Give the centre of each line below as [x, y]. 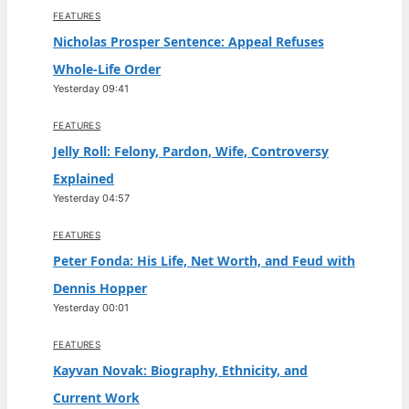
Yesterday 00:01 [91, 308]
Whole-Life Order [107, 69]
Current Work [96, 398]
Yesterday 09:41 [91, 89]
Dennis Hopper [100, 288]
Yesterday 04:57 [91, 198]
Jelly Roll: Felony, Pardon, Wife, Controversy [191, 151]
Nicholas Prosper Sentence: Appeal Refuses [189, 42]
